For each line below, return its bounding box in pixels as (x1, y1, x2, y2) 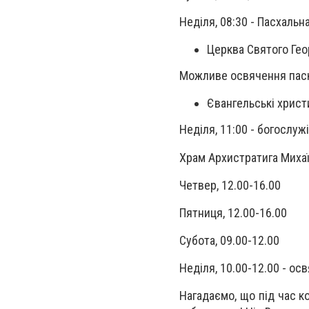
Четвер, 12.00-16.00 (179, 177, 281, 192)
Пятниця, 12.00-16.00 (179, 205, 287, 220)
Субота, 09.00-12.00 (179, 233, 279, 248)
